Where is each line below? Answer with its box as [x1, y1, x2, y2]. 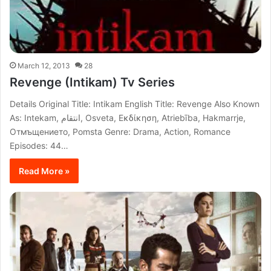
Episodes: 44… [10, 140, 68, 151]
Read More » [19, 165, 70, 176]
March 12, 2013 [18, 60, 70, 70]
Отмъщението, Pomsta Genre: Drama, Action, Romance [10, 126, 230, 137]
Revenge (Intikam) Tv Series [10, 74, 175, 90]
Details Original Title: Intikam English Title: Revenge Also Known [10, 98, 260, 109]
